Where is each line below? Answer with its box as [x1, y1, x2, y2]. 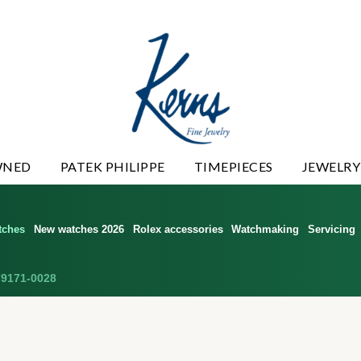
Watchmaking [231, 222, 300, 235]
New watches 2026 [33, 222, 124, 235]
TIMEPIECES [193, 158, 273, 174]
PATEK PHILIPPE [60, 158, 165, 174]
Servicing [308, 222, 356, 235]
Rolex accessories [132, 222, 223, 235]
